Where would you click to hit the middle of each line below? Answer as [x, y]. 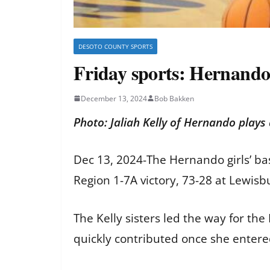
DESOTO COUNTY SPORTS [115, 46]
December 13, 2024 [114, 98]
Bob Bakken [174, 98]
